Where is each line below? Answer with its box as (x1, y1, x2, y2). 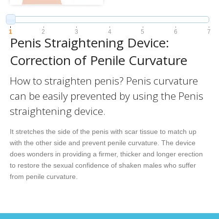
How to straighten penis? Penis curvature (10, 73, 198, 88)
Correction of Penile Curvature (10, 51, 187, 69)
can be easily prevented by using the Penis (10, 88, 203, 103)
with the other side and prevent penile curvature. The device (10, 138, 196, 147)
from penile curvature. (10, 172, 78, 180)
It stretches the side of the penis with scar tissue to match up (10, 127, 197, 135)
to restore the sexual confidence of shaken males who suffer (10, 161, 196, 169)
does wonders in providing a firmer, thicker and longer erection (10, 150, 203, 158)
